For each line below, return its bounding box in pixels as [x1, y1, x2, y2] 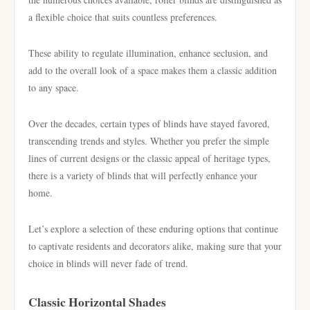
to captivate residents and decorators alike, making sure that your [28, 239, 282, 253]
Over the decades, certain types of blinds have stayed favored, [28, 117, 270, 130]
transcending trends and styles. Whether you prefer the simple [28, 134, 269, 147]
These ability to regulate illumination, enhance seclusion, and [28, 46, 268, 60]
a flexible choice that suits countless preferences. [28, 10, 217, 24]
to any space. [28, 81, 79, 94]
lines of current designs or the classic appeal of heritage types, [28, 152, 271, 165]
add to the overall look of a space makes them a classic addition [28, 64, 277, 77]
